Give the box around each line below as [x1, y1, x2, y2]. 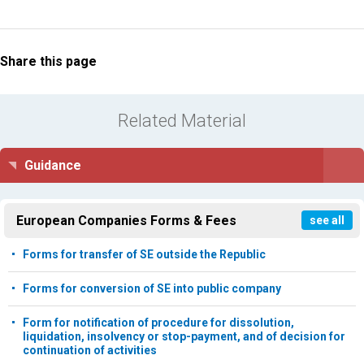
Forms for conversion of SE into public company [23, 282, 281, 296]
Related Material [118, 110, 246, 132]
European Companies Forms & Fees [16, 213, 236, 229]
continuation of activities [23, 344, 157, 357]
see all [310, 214, 344, 227]
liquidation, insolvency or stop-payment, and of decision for [23, 330, 345, 344]
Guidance [24, 158, 81, 174]
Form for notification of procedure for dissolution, [23, 316, 294, 330]
